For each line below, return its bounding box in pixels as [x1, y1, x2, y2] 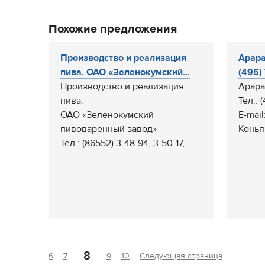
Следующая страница [140, 251, 222, 261]
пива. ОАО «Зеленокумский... [60, 66, 190, 78]
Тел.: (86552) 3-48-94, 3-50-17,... [60, 137, 192, 149]
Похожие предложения [49, 21, 177, 36]
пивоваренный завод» [60, 123, 157, 135]
